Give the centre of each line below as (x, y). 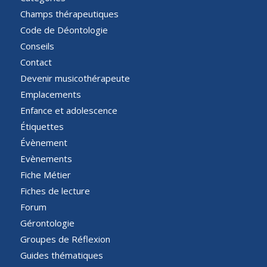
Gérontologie (47, 223)
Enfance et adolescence (69, 111)
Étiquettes (42, 127)
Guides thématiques (61, 255)
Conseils (37, 46)
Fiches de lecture (55, 191)
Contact (36, 62)
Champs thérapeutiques (69, 14)
